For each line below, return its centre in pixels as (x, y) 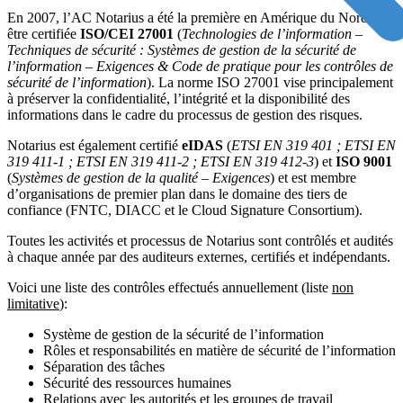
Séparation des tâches (104, 367)
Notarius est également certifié (94, 146)
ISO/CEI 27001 (127, 34)
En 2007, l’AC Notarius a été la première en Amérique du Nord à (193, 18)
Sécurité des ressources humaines (137, 383)
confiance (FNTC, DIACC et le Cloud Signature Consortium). (185, 210)
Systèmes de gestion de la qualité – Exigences (141, 178)
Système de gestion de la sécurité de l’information (184, 335)
